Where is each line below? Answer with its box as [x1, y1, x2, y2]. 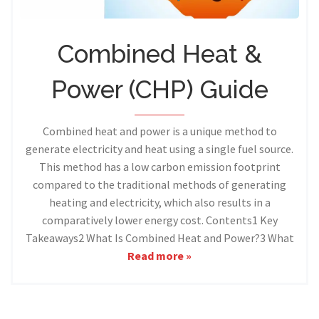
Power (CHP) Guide [51, 74, 268, 104]
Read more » [127, 248, 192, 263]
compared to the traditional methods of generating [33, 177, 286, 192]
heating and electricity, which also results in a [48, 194, 271, 209]
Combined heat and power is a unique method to [42, 123, 277, 138]
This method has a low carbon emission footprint [38, 159, 281, 174]
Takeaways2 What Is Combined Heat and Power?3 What [25, 230, 294, 245]
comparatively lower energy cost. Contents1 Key [41, 212, 278, 227]
